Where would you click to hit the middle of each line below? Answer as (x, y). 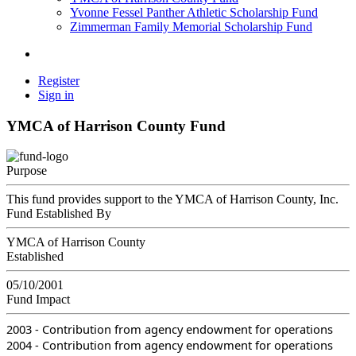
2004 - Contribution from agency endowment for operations (170, 345)
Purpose (27, 171)
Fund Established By (59, 214)
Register (59, 81)
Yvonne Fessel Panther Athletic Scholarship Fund (194, 12)
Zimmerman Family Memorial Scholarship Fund (191, 27)
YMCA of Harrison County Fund (116, 126)
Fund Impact (38, 300)
